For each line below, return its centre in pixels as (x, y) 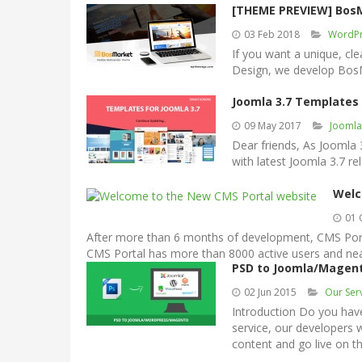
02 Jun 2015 (270, 292)
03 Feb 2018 (272, 34)
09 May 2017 (273, 126)
